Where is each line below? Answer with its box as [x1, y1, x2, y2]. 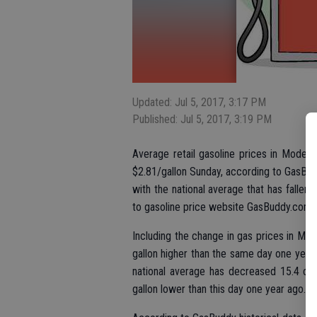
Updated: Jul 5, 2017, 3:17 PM [132, 96, 266, 109]
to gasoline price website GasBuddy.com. [132, 200, 314, 214]
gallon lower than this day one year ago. [132, 282, 306, 296]
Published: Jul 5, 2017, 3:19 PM [132, 113, 272, 126]
